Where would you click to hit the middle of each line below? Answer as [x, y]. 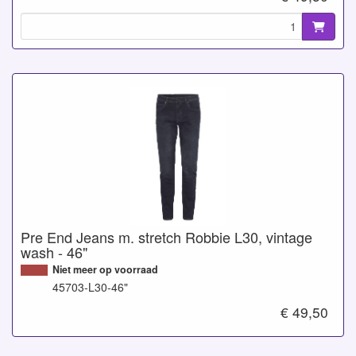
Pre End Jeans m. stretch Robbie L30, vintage [166, 236]
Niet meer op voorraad [105, 269]
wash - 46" [54, 252]
